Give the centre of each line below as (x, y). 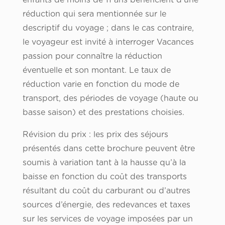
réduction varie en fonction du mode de (101, 85)
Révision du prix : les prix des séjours (95, 135)
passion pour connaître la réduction (92, 57)
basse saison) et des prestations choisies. (103, 113)
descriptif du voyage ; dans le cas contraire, (108, 28)
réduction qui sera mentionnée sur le (94, 14)
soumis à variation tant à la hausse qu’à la (104, 163)
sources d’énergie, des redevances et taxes (106, 205)
